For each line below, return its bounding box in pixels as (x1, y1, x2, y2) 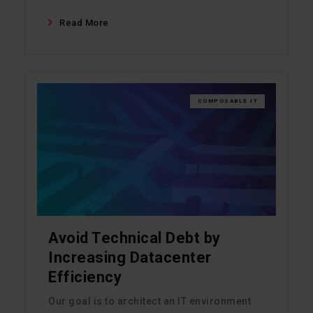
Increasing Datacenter (48, 249, 212, 267)
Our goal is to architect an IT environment (48, 296, 251, 307)
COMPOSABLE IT (197, 98, 258, 105)
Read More (59, 17, 109, 29)
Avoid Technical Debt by (48, 229, 221, 247)
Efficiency (48, 268, 122, 286)
